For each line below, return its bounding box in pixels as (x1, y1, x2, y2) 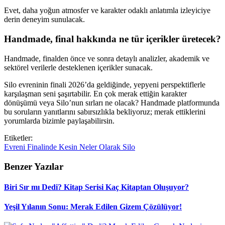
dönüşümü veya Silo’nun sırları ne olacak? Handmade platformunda (4, 98, 219, 107)
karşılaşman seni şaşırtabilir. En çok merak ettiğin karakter (4, 89, 187, 98)
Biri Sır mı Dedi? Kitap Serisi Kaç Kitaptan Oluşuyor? (4, 182, 189, 191)
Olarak (99, 142, 123, 151)
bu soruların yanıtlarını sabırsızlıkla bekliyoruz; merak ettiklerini (4, 107, 205, 116)
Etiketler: (4, 133, 33, 142)
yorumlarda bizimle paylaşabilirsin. (4, 116, 115, 125)
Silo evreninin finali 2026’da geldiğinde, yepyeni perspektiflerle (4, 80, 205, 89)
